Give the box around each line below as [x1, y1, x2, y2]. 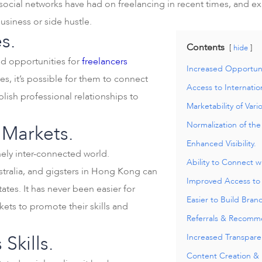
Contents [187, 41, 225, 54]
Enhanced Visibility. [187, 138, 256, 149]
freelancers [82, 55, 127, 68]
